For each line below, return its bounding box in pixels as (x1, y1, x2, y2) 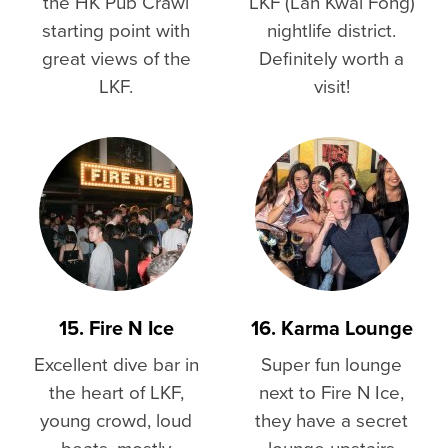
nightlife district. (267, 15, 396, 43)
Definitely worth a (259, 43, 404, 71)
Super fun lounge (261, 349, 402, 377)
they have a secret (255, 405, 408, 433)
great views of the (41, 43, 191, 71)
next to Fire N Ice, (259, 377, 404, 405)
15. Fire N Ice (58, 312, 174, 342)
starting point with (42, 15, 191, 43)
